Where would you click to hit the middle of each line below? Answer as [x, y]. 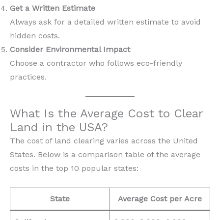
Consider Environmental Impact [70, 49]
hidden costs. [35, 35]
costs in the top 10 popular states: [74, 168]
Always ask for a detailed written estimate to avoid [105, 22]
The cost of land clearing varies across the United [104, 140]
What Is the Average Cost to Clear [106, 113]
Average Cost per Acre [160, 199]
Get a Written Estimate [53, 8]
